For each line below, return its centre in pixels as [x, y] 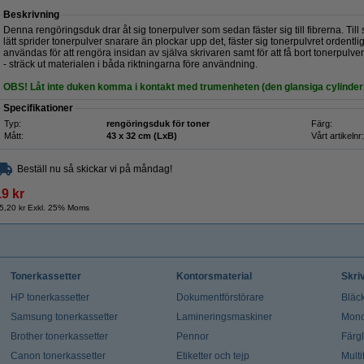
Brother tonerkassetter [59, 336]
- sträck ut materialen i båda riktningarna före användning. [130, 64]
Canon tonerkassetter [58, 356]
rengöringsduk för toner [158, 123]
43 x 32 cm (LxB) [152, 136]
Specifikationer [38, 108]
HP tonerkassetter [50, 297]
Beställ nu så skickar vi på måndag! [95, 169]
